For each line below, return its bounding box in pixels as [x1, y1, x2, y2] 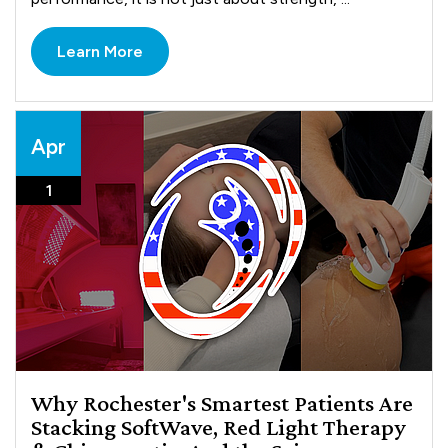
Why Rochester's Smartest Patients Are [31, 388, 414, 416]
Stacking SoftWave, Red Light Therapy [31, 412, 407, 440]
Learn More [57, 41, 144, 61]
